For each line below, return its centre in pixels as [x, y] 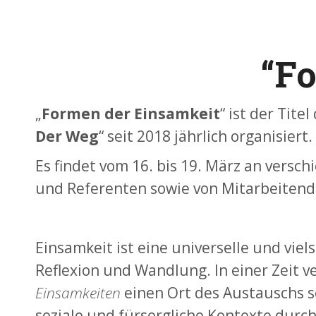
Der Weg [67, 136]
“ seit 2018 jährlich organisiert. [206, 136]
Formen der [86, 114]
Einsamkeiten [78, 293]
